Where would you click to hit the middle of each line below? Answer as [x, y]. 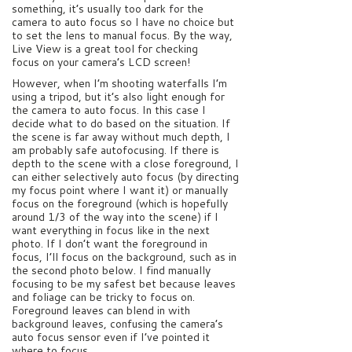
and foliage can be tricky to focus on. [103, 297]
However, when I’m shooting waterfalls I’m [119, 84]
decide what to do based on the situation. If [121, 124]
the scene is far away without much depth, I [121, 137]
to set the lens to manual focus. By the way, [122, 35]
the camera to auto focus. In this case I [109, 110]
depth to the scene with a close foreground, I [125, 164]
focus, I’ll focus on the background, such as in [124, 257]
